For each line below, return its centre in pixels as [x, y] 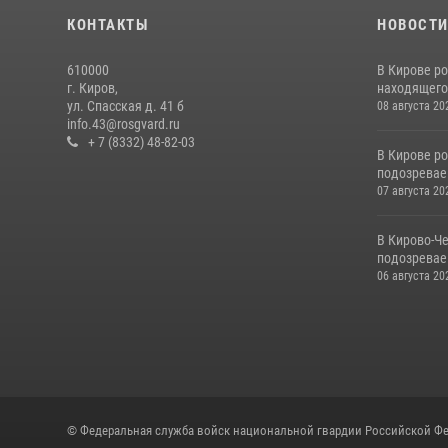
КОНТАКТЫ [107, 25]
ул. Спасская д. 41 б [125, 106]
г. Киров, [92, 88]
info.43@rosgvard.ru [123, 124]
